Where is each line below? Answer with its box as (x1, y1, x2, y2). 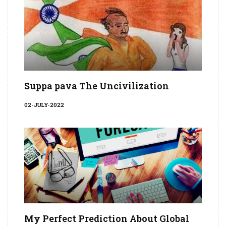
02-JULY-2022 (24, 101, 64, 109)
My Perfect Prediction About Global (24, 212, 189, 225)
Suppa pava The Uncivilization (24, 80, 169, 92)
